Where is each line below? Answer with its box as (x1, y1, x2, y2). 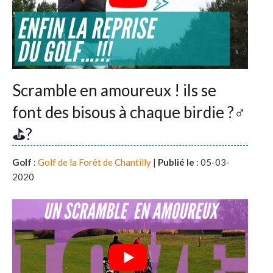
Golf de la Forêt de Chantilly (38, 156, 151, 168)
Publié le (158, 156, 194, 168)
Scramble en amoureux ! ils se (12, 80, 216, 100)
